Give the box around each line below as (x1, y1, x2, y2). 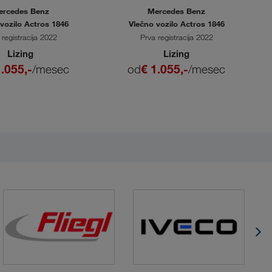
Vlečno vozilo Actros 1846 (128, 19, 225, 29)
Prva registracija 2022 (140, 32, 213, 42)
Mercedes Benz (148, 6, 205, 16)
